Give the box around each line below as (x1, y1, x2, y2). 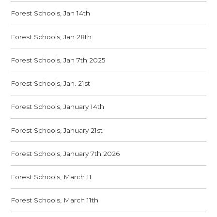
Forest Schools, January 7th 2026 (11, 149, 120, 157)
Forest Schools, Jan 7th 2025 (11, 56, 106, 64)
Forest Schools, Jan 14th (11, 9, 91, 17)
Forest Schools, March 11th (11, 196, 99, 204)
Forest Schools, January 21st (11, 126, 103, 134)
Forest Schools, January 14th (11, 103, 105, 111)
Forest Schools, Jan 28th (11, 32, 92, 41)
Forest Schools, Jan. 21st (11, 79, 91, 88)
